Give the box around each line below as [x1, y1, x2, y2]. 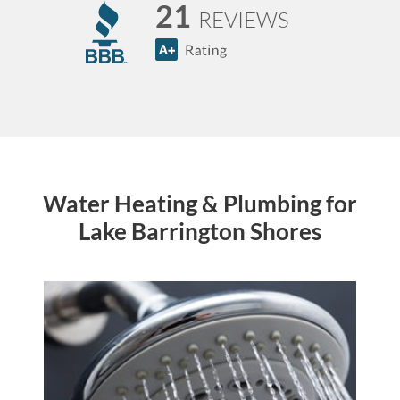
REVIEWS [198, 6, 289, 34]
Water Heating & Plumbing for [43, 189, 357, 219]
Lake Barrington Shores [79, 217, 321, 246]
